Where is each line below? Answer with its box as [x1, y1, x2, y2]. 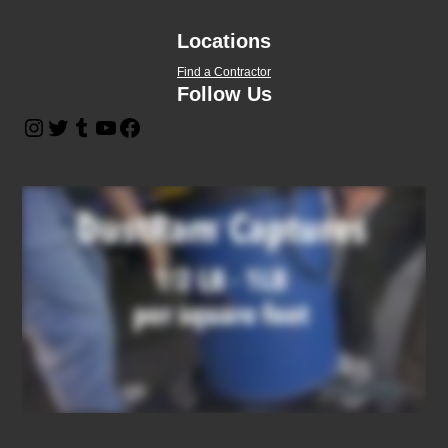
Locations [177, 30, 271, 53]
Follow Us [176, 83, 272, 106]
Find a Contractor [177, 65, 271, 80]
